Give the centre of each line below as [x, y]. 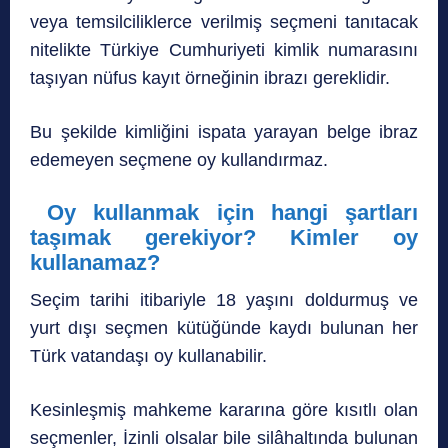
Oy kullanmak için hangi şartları [233, 212]
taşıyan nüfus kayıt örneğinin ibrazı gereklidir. [210, 77]
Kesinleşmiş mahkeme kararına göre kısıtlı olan [224, 409]
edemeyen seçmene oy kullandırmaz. [179, 159]
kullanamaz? [95, 262]
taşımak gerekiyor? [160, 237]
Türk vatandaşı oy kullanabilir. [148, 355]
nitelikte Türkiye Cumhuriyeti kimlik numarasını [224, 49]
